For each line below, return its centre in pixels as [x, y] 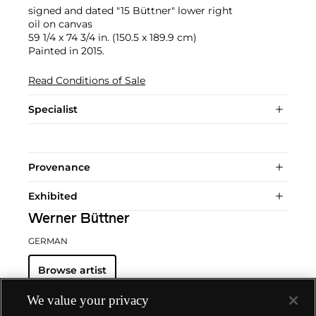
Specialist [53, 109]
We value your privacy [88, 300]
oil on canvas [60, 24]
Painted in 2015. [66, 51]
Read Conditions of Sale [87, 80]
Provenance [59, 167]
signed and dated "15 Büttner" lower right [130, 11]
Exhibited [53, 196]
